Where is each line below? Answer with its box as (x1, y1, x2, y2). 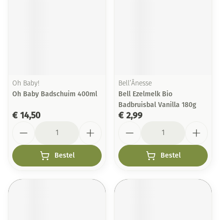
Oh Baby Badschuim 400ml (12, 90, 97, 98)
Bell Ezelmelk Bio (118, 90, 172, 98)
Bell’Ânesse (118, 80, 152, 87)
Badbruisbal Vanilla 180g (118, 101, 196, 109)
